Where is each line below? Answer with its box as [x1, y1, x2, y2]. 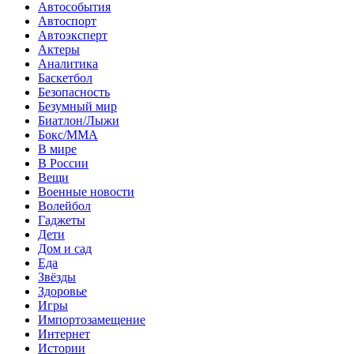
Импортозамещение [38, 312, 145, 326]
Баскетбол [38, 70, 92, 85]
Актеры [38, 42, 80, 56]
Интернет [38, 326, 90, 341]
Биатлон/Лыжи [38, 113, 119, 127]
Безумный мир [38, 99, 117, 113]
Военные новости [38, 184, 134, 198]
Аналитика [38, 56, 98, 70]
